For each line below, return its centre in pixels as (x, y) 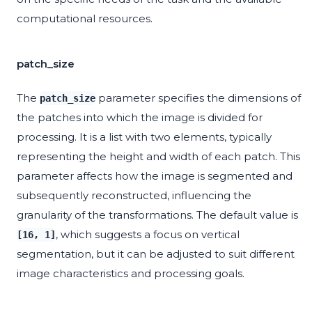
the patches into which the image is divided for (140, 118)
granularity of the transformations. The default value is (157, 215)
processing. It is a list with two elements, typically (144, 137)
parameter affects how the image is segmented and (155, 176)
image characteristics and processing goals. (131, 274)
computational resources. (85, 19)
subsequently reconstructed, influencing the (134, 196)
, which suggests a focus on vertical (148, 235)
